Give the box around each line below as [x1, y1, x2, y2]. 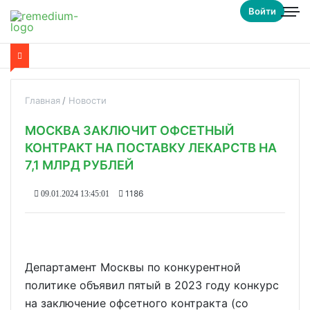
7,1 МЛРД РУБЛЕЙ [25, 158, 134, 172]
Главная [25, 95, 60, 106]
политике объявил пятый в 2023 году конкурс [25, 278, 279, 292]
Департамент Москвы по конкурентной [25, 260, 241, 274]
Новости [69, 95, 107, 106]
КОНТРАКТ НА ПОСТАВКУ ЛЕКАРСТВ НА [25, 140, 277, 155]
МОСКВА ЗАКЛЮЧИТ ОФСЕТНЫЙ [25, 123, 234, 138]
